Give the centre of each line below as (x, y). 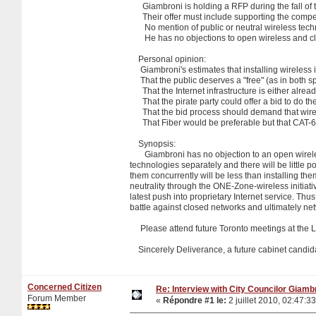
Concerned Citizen (65, 287)
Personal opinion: (168, 59)
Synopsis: (153, 144)
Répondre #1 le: (195, 300)
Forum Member (57, 298)
